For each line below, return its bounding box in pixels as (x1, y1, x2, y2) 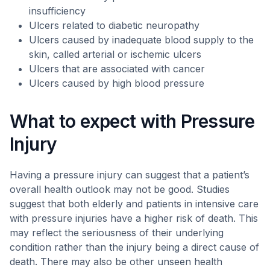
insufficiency (29, 5, 86, 17)
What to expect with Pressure (10, 110, 255, 132)
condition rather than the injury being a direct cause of (10, 241, 259, 253)
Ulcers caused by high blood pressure (29, 77, 204, 89)
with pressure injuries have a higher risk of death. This (10, 212, 258, 224)
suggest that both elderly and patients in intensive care (10, 198, 259, 210)
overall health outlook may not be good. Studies (10, 183, 230, 195)
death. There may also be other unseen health (10, 256, 222, 268)
